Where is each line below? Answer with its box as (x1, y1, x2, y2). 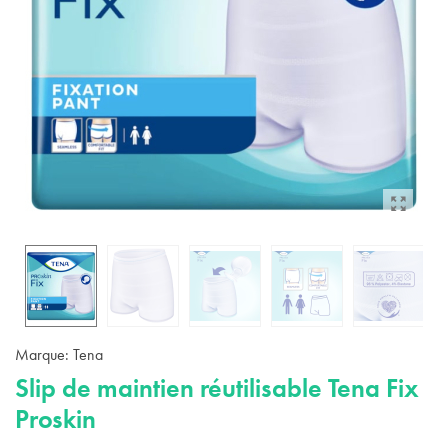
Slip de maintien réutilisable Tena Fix (15, 371, 419, 405)
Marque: (15, 344, 69, 365)
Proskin (15, 402, 96, 436)
